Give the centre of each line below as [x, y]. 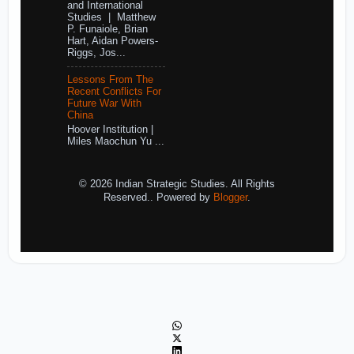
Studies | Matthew [111, 18]
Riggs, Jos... [96, 53]
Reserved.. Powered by [158, 197]
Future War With [104, 104]
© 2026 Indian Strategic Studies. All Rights [177, 184]
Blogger [230, 197]
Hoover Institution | [110, 129]
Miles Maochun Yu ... [115, 141]
